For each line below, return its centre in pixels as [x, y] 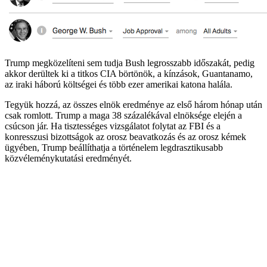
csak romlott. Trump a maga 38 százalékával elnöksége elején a [123, 115]
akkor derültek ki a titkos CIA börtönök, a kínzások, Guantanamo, [129, 73]
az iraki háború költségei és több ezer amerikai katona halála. [119, 84]
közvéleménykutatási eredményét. [68, 158]
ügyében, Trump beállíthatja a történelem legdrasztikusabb [114, 147]
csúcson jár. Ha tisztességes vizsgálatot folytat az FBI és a [113, 126]
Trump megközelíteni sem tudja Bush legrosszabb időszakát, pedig [130, 63]
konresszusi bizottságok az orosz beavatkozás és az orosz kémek [125, 136]
